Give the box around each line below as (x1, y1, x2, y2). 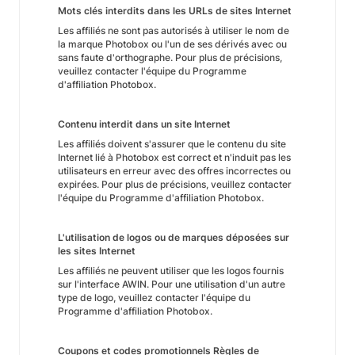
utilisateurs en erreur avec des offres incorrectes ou (58, 165, 291, 177)
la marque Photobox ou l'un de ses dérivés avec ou (58, 38, 287, 50)
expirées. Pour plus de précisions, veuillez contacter (58, 178, 292, 190)
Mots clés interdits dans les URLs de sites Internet (58, 5, 292, 17)
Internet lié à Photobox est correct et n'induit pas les (58, 151, 291, 163)
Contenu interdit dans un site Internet (58, 118, 231, 130)
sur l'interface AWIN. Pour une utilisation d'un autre (58, 278, 285, 290)
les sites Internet (58, 245, 136, 257)
